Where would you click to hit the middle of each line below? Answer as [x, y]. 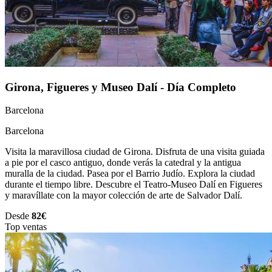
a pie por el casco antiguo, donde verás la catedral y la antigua [123, 163]
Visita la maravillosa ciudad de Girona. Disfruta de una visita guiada [135, 152]
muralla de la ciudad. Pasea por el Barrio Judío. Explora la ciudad [130, 174]
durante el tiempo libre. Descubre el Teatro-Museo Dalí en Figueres [134, 185]
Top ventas [26, 227]
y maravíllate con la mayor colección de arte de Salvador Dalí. [124, 195]
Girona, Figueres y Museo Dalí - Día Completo [121, 87]
